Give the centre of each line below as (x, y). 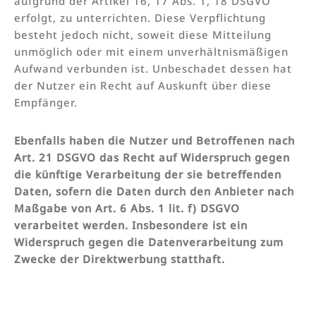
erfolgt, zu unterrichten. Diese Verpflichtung (140, 17)
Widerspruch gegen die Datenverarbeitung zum (149, 242)
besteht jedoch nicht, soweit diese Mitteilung (143, 34)
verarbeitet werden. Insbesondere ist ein (131, 225)
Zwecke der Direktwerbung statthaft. (120, 259)
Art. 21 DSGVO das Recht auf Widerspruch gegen (152, 157)
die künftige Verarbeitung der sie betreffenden (148, 174)
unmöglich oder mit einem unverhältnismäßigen (151, 51)
